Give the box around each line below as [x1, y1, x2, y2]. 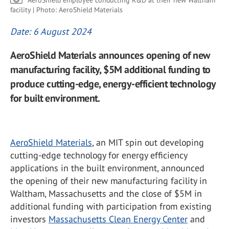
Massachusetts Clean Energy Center [49, 213, 188, 225]
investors [10, 213, 49, 225]
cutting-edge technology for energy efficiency [10, 149, 187, 161]
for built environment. [10, 91, 100, 105]
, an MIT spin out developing [92, 136, 204, 148]
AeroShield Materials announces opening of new [10, 49, 210, 62]
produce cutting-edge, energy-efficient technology [10, 77, 216, 90]
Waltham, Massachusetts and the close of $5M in [10, 188, 202, 199]
